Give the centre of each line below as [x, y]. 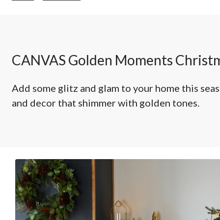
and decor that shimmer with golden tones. [106, 102]
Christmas [106, 15]
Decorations [110, 24]
